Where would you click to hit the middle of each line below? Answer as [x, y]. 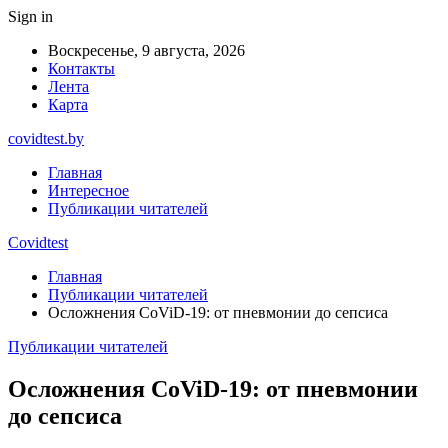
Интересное [88, 190]
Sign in [30, 16]
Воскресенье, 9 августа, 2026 [146, 50]
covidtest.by [46, 138]
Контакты [81, 68]
